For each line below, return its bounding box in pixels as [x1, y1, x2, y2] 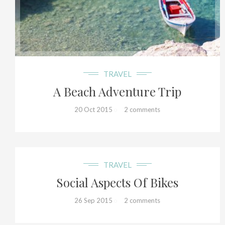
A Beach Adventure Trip [53, 83, 182, 99]
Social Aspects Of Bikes [56, 174, 179, 190]
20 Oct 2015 [74, 105, 113, 114]
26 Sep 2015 [74, 196, 113, 204]
